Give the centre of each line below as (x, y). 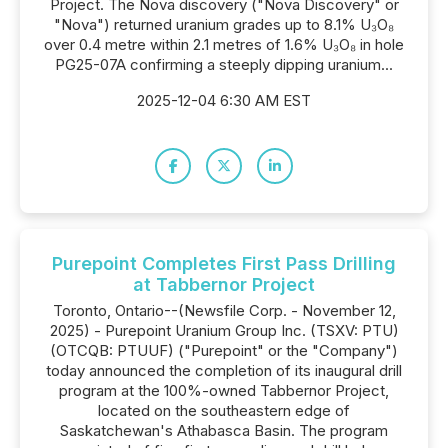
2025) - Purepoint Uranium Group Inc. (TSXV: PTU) (224, 330)
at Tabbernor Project (224, 284)
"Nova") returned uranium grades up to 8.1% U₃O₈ (224, 24)
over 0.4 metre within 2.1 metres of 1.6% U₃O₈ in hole (224, 44)
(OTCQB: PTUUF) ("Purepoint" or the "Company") (224, 350)
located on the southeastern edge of (224, 410)
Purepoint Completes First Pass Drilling (224, 263)
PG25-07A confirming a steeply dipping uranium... (224, 64)
